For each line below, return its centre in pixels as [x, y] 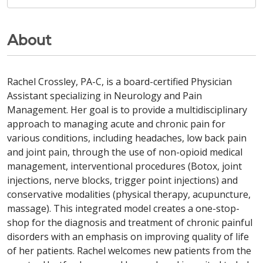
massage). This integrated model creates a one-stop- [123, 209]
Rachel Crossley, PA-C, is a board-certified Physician [119, 82]
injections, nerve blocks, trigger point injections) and [122, 181]
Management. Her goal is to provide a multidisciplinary [127, 110]
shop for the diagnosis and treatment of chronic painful [130, 223]
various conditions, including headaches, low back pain [127, 138]
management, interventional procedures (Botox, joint [124, 166]
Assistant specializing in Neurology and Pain [104, 96]
